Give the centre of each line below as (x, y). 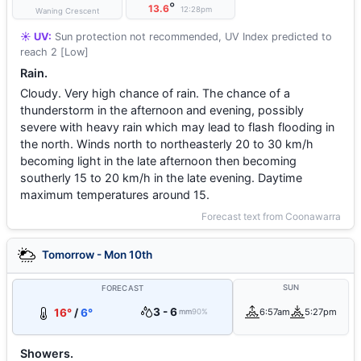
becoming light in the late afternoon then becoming (158, 161)
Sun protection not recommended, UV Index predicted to (192, 37)
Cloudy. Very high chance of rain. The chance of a (155, 93)
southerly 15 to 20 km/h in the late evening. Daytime (161, 178)
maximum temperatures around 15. (115, 195)
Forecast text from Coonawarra (271, 216)
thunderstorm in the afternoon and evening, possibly (162, 110)
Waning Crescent (67, 11)
